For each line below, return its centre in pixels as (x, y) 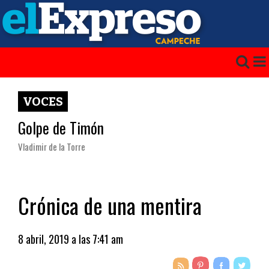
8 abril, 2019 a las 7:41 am (71, 239)
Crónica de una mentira (110, 205)
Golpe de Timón (61, 128)
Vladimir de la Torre (52, 147)
